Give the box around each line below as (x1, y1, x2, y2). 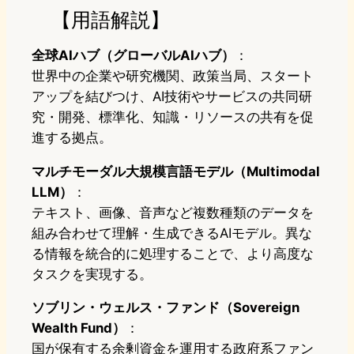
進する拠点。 (32, 130, 112, 146)
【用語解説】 (32, 7, 170, 32)
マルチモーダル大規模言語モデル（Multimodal (32, 164, 320, 180)
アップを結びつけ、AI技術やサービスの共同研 (32, 88, 312, 105)
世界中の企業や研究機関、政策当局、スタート (32, 68, 314, 85)
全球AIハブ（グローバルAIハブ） (32, 47, 235, 64)
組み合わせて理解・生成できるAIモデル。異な (32, 225, 312, 242)
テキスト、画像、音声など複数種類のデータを (32, 205, 314, 221)
